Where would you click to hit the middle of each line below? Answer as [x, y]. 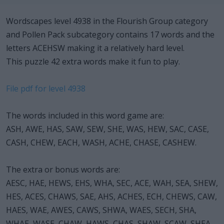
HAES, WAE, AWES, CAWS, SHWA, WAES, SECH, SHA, [101, 210]
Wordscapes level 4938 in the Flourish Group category [107, 21]
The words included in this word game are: [85, 115]
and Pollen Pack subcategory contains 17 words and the [110, 34]
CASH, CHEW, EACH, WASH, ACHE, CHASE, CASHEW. [101, 142]
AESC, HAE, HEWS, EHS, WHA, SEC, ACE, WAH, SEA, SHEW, [112, 183]
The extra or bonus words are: [63, 169]
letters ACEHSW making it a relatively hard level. [95, 48]
